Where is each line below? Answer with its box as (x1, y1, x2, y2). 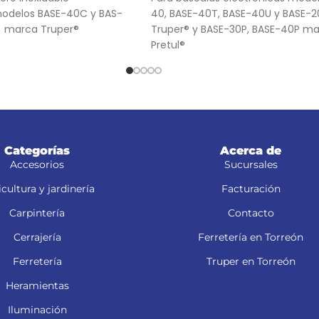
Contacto (227, 206, 274, 219)
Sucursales (224, 158, 278, 171)
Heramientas (5, 279, 69, 292)
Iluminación (7, 303, 67, 316)
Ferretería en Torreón (198, 231, 303, 244)
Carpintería (9, 206, 65, 219)
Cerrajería (13, 231, 61, 244)
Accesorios (10, 158, 64, 171)
